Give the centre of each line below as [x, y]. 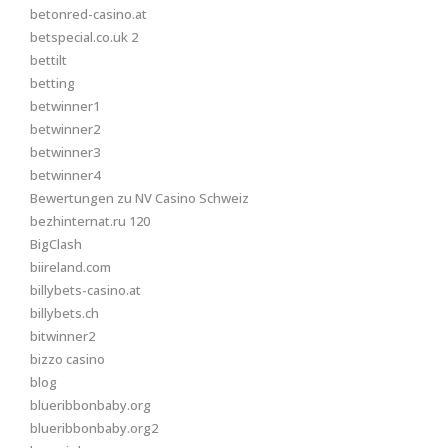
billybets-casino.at [85, 290]
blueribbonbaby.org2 [94, 428]
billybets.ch [64, 313]
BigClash [56, 244]
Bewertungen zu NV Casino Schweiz [139, 198]
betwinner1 [65, 106]
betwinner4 [65, 175]
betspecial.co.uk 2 [84, 37]
